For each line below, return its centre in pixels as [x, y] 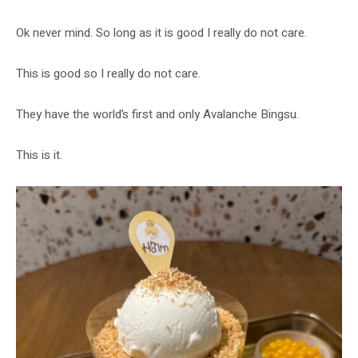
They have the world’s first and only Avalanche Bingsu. [157, 114]
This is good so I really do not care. [108, 73]
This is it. [39, 155]
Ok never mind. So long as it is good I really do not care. [161, 32]
